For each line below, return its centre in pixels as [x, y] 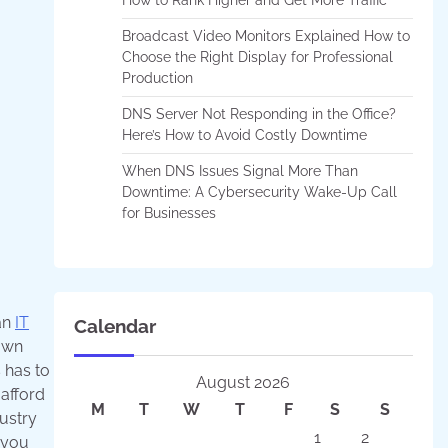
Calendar [114, 325]
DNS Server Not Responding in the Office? [258, 113]
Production [157, 77]
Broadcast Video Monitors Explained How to [265, 35]
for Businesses [168, 212]
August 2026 [243, 382]
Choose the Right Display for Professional [257, 56]
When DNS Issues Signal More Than [239, 170]
